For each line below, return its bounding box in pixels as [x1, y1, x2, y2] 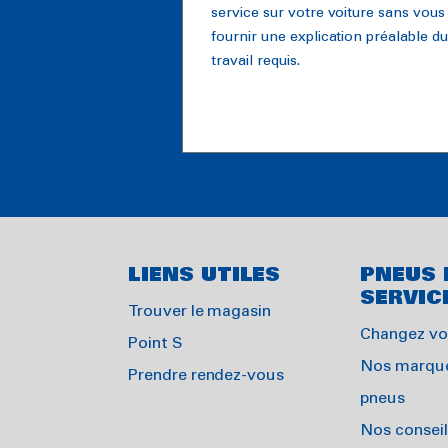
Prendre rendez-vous [128, 367, 285, 383]
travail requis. [211, 54, 300, 68]
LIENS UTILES [128, 266, 281, 285]
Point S [128, 335, 183, 351]
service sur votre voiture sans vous [211, 6, 445, 20]
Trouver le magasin [128, 303, 272, 319]
